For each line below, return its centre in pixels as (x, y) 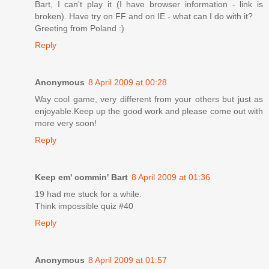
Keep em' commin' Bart (81, 177)
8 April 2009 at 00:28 (128, 82)
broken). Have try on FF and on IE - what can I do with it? (144, 16)
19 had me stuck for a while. (88, 194)
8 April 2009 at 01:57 (128, 260)
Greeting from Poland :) (80, 28)
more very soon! (66, 123)
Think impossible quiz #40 (84, 206)
